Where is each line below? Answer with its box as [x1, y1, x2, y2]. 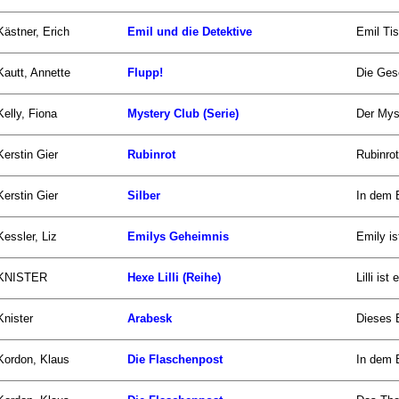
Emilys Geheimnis [127, 229, 229, 243]
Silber [127, 188, 160, 202]
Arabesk [127, 311, 172, 325]
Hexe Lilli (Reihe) [127, 270, 221, 284]
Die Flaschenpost [127, 352, 223, 366]
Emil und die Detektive [127, 24, 252, 38]
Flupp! [127, 65, 163, 79]
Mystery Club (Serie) [127, 106, 239, 120]
